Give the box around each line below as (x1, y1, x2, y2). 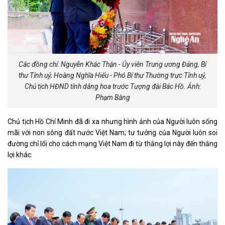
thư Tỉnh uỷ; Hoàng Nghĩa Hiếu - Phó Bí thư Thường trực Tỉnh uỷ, (19, 71, 206, 80)
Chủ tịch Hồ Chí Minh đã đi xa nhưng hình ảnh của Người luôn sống (8, 118, 217, 126)
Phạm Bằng (95, 93, 130, 102)
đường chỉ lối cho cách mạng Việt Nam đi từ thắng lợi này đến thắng (8, 140, 217, 148)
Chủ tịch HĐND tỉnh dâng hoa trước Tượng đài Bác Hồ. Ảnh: (24, 82, 201, 91)
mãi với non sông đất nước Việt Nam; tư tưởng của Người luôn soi (8, 129, 217, 137)
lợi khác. (8, 151, 33, 159)
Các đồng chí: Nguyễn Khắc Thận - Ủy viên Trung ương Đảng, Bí (19, 60, 206, 69)
